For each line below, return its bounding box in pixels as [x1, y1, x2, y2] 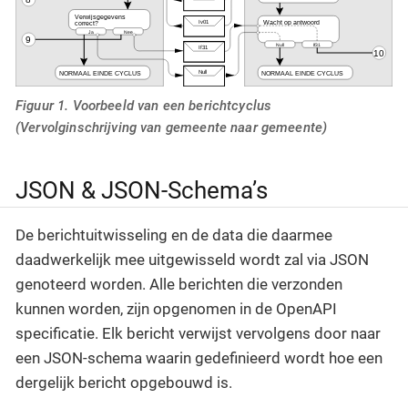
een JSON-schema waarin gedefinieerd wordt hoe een [15, 349, 382, 368]
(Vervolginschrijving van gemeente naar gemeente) [15, 118, 328, 136]
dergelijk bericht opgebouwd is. [15, 373, 232, 393]
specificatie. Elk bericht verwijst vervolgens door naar [15, 324, 381, 343]
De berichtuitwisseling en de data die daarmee [15, 226, 332, 245]
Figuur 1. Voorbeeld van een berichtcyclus [15, 97, 272, 114]
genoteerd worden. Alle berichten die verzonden [15, 275, 342, 294]
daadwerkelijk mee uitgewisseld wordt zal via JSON [15, 250, 369, 270]
